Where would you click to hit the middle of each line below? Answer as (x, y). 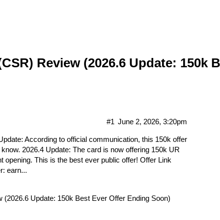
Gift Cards (26, 13)
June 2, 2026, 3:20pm (152, 122)
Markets (117, 13)
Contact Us (199, 13)
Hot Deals (73, 13)
